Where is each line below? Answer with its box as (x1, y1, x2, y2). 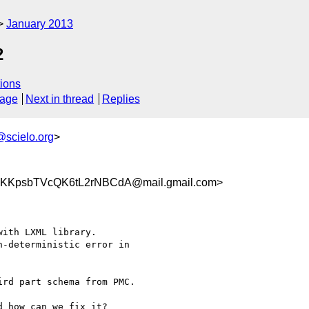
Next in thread (26, 93, 94, 106)
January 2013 (6, 18, 73, 30)
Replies (101, 93, 140, 106)
